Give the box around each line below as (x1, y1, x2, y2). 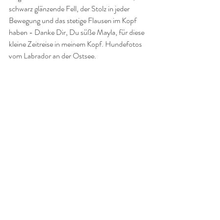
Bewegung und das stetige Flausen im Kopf (9, 15, 138, 26)
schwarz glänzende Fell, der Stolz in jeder (9, 3, 131, 14)
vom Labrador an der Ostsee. (9, 50, 99, 61)
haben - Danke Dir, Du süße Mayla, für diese (9, 27, 146, 38)
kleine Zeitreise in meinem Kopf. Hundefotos (9, 38, 143, 50)
